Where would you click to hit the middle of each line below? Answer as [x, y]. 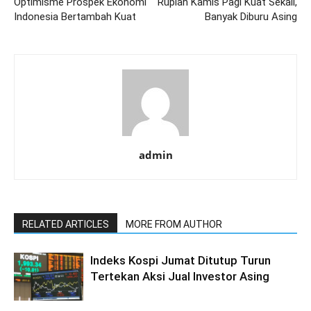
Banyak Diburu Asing [251, 17]
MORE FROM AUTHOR [174, 224]
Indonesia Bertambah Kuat [75, 17]
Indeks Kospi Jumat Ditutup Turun [180, 260]
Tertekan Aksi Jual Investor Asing [180, 276]
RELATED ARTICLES [66, 224]
